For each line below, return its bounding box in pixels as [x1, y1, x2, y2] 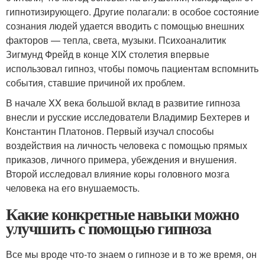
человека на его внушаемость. [6, 181, 140, 195]
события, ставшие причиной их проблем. [6, 76, 185, 90]
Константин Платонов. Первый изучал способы [6, 124, 214, 138]
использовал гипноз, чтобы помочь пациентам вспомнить [6, 62, 258, 76]
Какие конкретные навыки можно [6, 202, 239, 227]
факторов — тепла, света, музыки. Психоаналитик [6, 33, 226, 47]
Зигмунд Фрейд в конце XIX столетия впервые [6, 47, 209, 62]
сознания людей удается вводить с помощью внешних [6, 19, 244, 33]
